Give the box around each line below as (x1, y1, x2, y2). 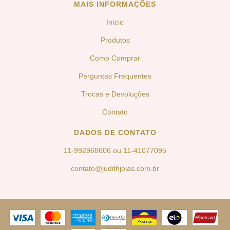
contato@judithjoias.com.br (71, 164, 159, 173)
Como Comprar (90, 54, 140, 63)
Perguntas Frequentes (79, 72, 151, 81)
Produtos (100, 36, 130, 45)
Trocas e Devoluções (81, 90, 149, 99)
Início (106, 18, 124, 27)
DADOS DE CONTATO (73, 128, 157, 137)
